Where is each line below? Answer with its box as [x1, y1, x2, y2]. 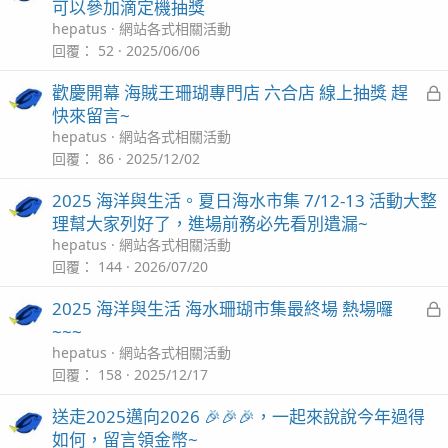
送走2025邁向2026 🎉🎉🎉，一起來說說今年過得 [52, 404, 425, 428]
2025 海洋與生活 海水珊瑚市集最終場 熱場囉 [52, 296, 393, 320]
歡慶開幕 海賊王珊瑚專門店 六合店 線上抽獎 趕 [52, 80, 408, 104]
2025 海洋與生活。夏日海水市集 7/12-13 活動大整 [52, 188, 437, 212]
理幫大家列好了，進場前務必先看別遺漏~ [52, 211, 368, 235]
